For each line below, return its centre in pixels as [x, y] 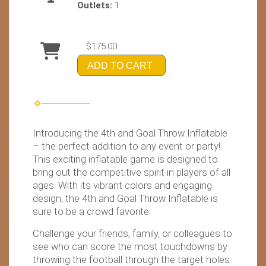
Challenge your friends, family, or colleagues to [132, 233]
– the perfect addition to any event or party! [126, 146]
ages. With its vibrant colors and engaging [122, 185]
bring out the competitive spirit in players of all [132, 172]
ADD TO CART [120, 65]
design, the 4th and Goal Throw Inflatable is [125, 198]
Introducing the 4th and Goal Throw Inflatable [130, 133]
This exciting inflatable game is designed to [125, 159]
